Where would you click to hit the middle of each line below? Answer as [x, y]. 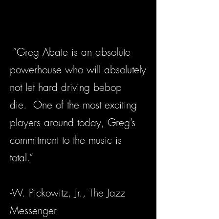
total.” [22, 158]
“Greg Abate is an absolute [70, 52]
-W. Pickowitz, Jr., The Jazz [67, 193]
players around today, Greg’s [73, 123]
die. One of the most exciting [73, 105]
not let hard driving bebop [66, 88]
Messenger [33, 211]
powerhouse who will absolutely [78, 70]
